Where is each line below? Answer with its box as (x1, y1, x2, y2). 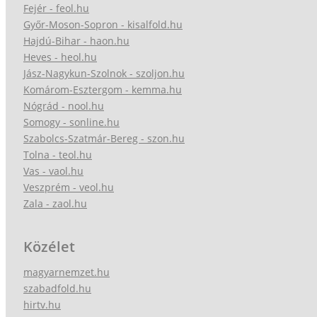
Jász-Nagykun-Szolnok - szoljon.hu (23, 66, 185, 80)
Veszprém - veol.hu (23, 180, 114, 194)
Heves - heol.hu (23, 50, 97, 64)
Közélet (23, 236, 75, 256)
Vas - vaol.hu (23, 163, 83, 178)
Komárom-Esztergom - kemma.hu (23, 82, 182, 96)
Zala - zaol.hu (23, 196, 87, 210)
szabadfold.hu (23, 281, 91, 295)
